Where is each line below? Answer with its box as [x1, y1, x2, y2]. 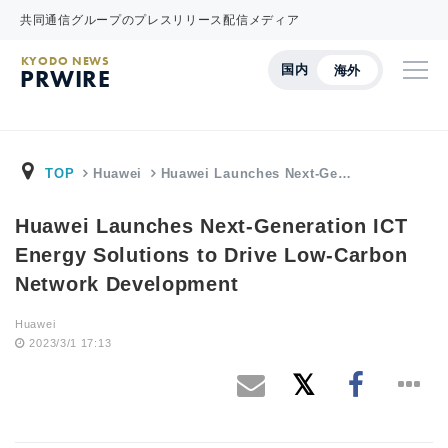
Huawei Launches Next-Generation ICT [15, 215, 408, 237]
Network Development [15, 273, 239, 295]
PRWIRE [20, 63, 111, 94]
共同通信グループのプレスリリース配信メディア [20, 13, 300, 27]
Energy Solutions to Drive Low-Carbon [15, 244, 408, 266]
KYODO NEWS [20, 53, 110, 69]
